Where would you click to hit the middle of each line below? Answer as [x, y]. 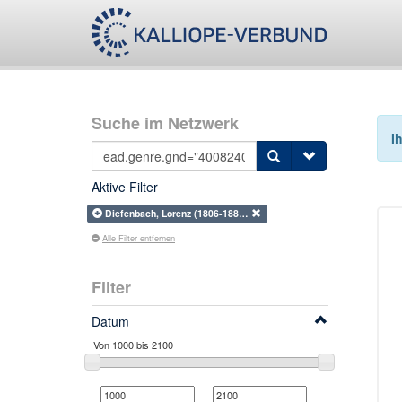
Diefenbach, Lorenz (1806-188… [179, 213]
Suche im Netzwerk [165, 123]
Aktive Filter [125, 187]
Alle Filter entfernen [139, 238]
